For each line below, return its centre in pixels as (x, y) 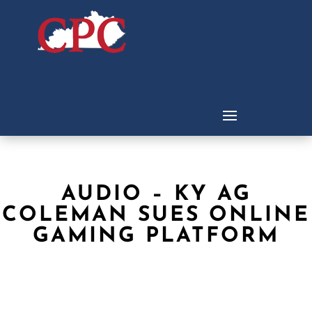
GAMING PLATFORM (156, 237)
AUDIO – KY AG (156, 195)
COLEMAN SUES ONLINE (156, 216)
